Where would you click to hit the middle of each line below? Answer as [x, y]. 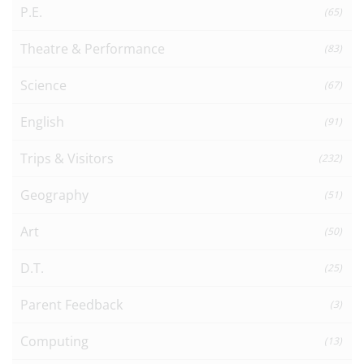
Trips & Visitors [67, 158]
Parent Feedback [71, 304]
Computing [54, 341]
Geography [54, 195]
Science [43, 85]
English [42, 121]
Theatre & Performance [93, 48]
